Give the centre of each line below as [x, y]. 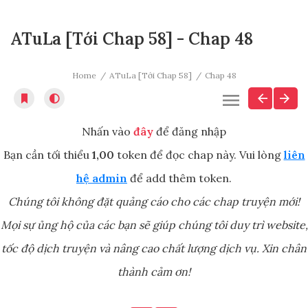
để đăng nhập [190, 132]
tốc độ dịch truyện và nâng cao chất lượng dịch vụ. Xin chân [154, 249]
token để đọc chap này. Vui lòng [199, 155]
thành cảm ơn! [154, 272]
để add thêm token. [179, 178]
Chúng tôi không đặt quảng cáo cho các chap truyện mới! [154, 202]
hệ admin [102, 178]
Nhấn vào [108, 132]
